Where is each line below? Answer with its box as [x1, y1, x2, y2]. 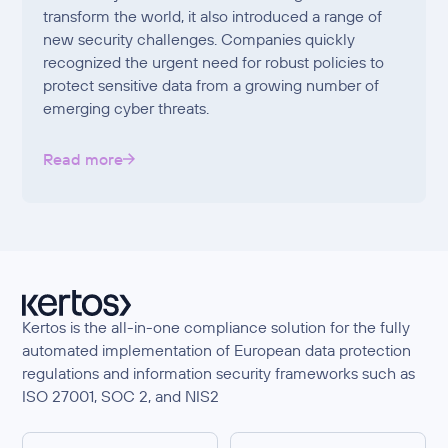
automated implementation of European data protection [22, 339, 412, 360]
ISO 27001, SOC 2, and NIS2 [22, 385, 220, 406]
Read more [43, 148, 124, 169]
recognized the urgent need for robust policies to [43, 52, 385, 73]
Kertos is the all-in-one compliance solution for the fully [22, 316, 411, 337]
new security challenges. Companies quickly [43, 29, 356, 50]
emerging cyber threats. [43, 98, 210, 119]
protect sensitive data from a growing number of [43, 75, 380, 96]
